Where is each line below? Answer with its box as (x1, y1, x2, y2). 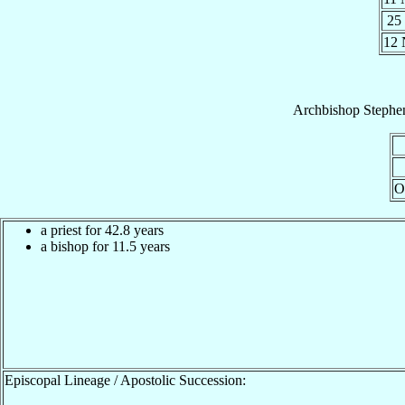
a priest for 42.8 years (41, 221, 164, 238)
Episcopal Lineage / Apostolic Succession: (5, 372, 246, 388)
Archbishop (293, 101, 360, 118)
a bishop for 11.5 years (41, 238, 170, 254)
